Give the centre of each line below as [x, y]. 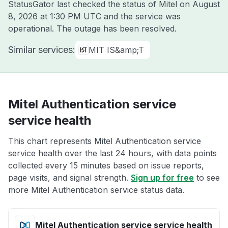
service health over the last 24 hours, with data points [112, 153]
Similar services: [42, 50]
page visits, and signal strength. [69, 178]
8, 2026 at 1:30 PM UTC [55, 16]
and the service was [141, 16]
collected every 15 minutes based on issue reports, [106, 165]
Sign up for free [162, 178]
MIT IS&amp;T [116, 50]
